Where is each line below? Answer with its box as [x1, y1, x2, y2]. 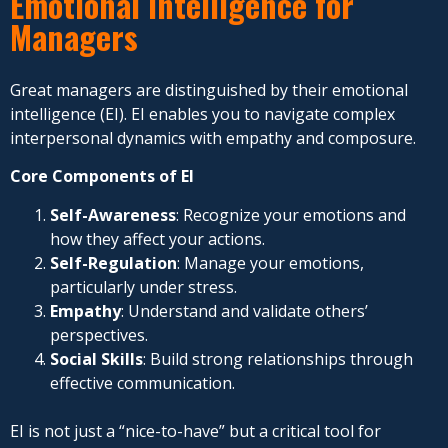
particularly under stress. [50, 275, 237, 298]
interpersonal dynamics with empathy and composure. [10, 127, 416, 150]
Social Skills [50, 347, 143, 370]
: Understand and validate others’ [121, 299, 368, 322]
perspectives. [50, 323, 148, 346]
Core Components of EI [10, 165, 194, 188]
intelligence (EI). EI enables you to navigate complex [10, 103, 395, 126]
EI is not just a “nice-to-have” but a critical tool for [10, 419, 381, 442]
